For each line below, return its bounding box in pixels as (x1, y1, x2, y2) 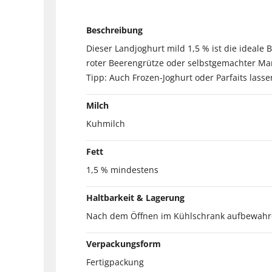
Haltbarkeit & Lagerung (86, 191, 185, 203)
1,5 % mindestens (86, 163, 158, 175)
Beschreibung (86, 24, 143, 36)
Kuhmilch (86, 117, 125, 129)
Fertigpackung (86, 256, 144, 268)
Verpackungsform (86, 237, 161, 250)
